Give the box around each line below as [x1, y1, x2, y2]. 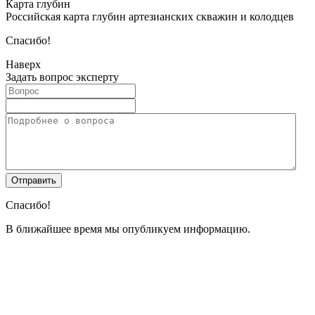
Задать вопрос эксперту [6, 70, 119, 83]
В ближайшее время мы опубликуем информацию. [6, 222, 250, 235]
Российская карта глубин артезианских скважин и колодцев [6, 10, 294, 22]
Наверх [6, 58, 41, 70]
